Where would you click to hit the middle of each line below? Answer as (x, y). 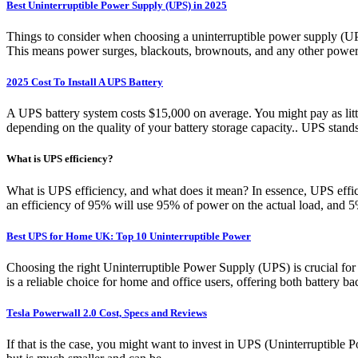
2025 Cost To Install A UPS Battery (85, 82)
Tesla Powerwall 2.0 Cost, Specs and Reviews (107, 313)
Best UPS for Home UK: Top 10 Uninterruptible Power (129, 236)
